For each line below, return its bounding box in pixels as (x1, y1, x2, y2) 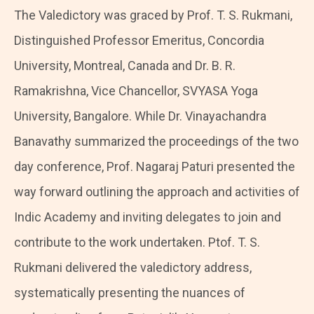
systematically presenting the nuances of (14, 285, 245, 301)
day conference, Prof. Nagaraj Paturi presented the (14, 159, 295, 175)
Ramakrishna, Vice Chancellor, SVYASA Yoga (14, 83, 258, 99)
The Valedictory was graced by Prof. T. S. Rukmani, (14, 8, 292, 23)
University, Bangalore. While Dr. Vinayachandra (14, 109, 266, 124)
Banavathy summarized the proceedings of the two (14, 134, 299, 149)
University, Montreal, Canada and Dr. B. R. (14, 58, 235, 74)
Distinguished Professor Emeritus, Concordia (14, 33, 264, 48)
